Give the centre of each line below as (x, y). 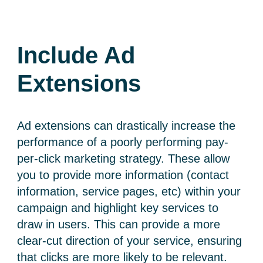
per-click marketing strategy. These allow (124, 158)
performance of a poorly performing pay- (123, 142)
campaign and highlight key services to (118, 208)
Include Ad (76, 55)
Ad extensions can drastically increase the (127, 125)
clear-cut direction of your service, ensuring (130, 240)
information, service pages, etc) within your (129, 191)
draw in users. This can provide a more (119, 224)
